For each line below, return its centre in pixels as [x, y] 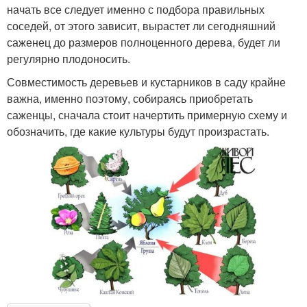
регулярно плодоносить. [69, 58]
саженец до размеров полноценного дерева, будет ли [144, 42]
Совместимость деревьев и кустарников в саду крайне [146, 82]
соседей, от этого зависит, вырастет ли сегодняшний [141, 25]
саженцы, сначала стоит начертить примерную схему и [147, 114]
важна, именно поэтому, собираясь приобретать [130, 98]
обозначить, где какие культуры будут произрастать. [138, 131]
